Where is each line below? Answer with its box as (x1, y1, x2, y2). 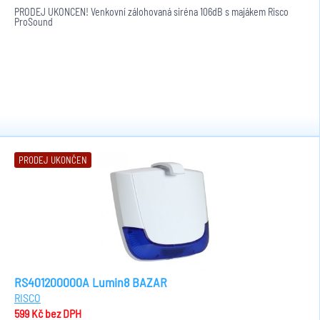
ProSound (14, 16, 53, 28)
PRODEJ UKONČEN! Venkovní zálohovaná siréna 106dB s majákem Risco (14, 6, 289, 18)
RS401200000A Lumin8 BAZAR (14, 274, 167, 290)
